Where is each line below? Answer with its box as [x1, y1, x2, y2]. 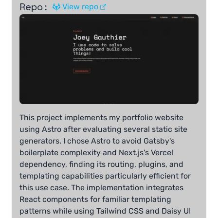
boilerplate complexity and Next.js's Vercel [19, 148, 173, 158]
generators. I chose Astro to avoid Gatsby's [19, 136, 175, 146]
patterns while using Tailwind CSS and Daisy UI [19, 206, 191, 216]
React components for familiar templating [19, 195, 171, 204]
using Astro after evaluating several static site [19, 125, 187, 134]
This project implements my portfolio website [19, 113, 183, 123]
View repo [62, 2, 98, 12]
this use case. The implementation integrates [19, 183, 183, 193]
